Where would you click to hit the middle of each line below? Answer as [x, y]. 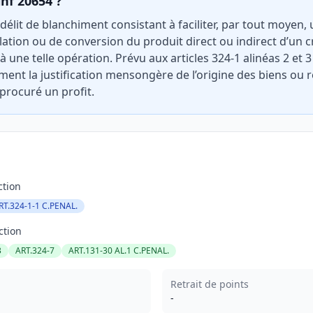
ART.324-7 [35, 250]
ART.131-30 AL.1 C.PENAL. [119, 250]
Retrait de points [210, 284]
